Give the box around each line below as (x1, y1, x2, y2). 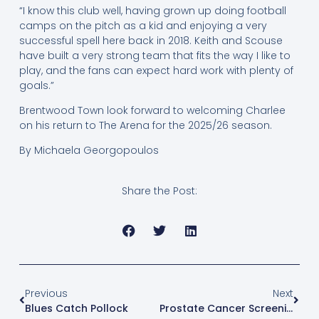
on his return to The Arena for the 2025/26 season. (19, 117, 272, 132)
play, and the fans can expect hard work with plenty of (19, 63, 293, 78)
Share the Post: (122, 183, 197, 198)
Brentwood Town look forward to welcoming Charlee (19, 103, 286, 117)
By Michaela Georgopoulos (19, 143, 162, 158)
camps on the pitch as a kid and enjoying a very (19, 18, 267, 33)
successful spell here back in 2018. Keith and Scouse (19, 33, 283, 48)
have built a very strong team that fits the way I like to (19, 48, 291, 63)
